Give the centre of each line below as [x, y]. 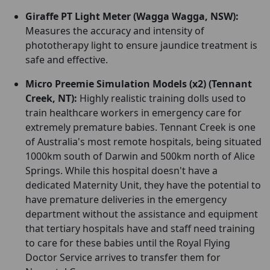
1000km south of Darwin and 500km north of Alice [140, 156]
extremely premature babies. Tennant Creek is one [140, 127]
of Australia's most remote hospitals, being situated [143, 142]
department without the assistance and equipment [142, 214]
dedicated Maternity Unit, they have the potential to [143, 185]
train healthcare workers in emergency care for [133, 113]
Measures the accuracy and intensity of [115, 31]
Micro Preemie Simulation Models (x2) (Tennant [139, 84]
